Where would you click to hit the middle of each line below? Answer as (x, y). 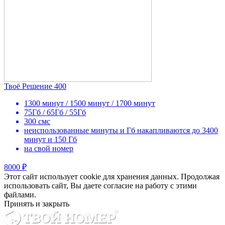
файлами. (20, 195)
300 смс (37, 122)
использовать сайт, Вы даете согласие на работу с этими (100, 186)
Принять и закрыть (37, 204)
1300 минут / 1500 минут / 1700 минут (90, 103)
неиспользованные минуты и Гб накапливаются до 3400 (121, 131)
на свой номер (49, 149)
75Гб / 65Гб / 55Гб (55, 113)
